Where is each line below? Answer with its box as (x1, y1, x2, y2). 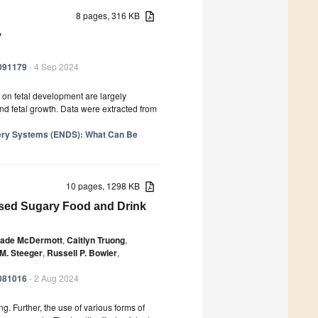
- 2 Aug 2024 (27, 271, 79, 284)
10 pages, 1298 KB (66, 179, 146, 192)
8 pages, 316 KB (76, 9, 146, 21)
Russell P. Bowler (47, 246, 117, 259)
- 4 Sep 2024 (27, 60, 79, 72)
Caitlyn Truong (67, 233, 125, 246)
